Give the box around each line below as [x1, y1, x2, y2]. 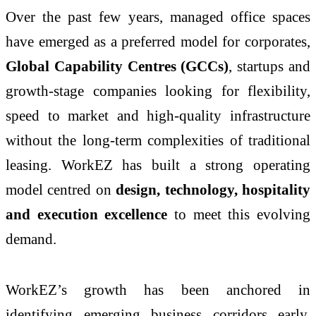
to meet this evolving [167, 206, 311, 223]
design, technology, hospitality [116, 181, 311, 198]
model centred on [6, 181, 116, 198]
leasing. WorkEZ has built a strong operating [6, 157, 310, 174]
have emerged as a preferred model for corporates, [6, 33, 310, 50]
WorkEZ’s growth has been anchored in [6, 281, 310, 298]
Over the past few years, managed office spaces [6, 8, 310, 25]
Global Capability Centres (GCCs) [6, 58, 229, 75]
